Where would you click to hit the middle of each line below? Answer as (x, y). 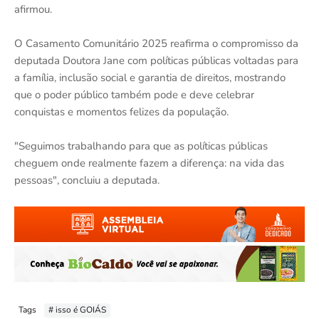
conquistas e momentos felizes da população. (121, 111)
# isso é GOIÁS (77, 310)
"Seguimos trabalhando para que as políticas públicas (141, 146)
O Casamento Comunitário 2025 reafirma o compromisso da (156, 43)
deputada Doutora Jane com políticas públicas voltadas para (156, 60)
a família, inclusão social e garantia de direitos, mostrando (150, 77)
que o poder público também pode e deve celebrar (134, 94)
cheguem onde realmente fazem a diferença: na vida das (149, 163)
